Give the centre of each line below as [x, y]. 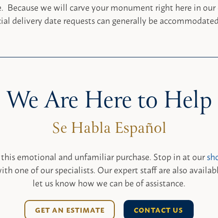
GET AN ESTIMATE [70, 209]
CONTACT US [159, 209]
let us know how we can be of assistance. [109, 183]
